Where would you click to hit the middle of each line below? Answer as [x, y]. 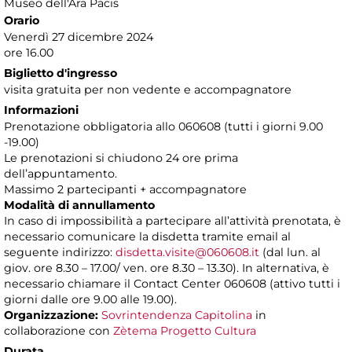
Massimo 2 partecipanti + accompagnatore [125, 190]
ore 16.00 [29, 53]
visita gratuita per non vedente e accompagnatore [148, 90]
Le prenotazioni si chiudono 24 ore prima [121, 158]
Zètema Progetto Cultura [185, 331]
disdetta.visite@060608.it [187, 253]
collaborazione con [59, 331]
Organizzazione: [51, 315]
